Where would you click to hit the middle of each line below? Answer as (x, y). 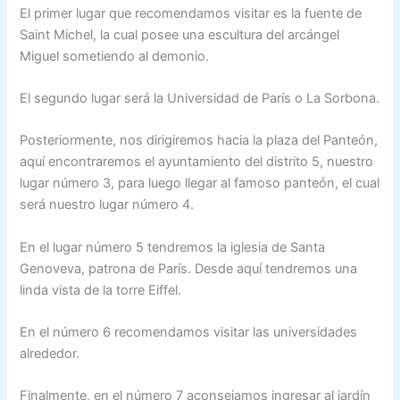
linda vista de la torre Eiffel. (101, 290)
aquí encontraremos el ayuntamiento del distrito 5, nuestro (197, 162)
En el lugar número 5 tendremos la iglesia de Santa (173, 247)
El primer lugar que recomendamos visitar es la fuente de (191, 13)
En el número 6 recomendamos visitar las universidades (189, 332)
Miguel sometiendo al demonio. (115, 56)
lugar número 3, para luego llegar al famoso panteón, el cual (200, 183)
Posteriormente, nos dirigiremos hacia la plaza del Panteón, (199, 141)
